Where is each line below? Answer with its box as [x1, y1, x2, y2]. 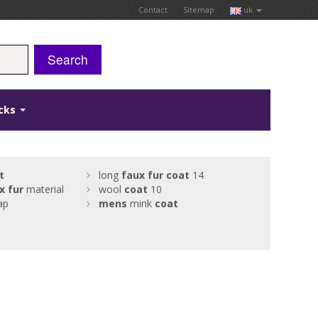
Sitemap [182, 4, 214, 15]
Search [47, 50, 88, 68]
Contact [138, 4, 168, 15]
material [23, 182, 64, 197]
